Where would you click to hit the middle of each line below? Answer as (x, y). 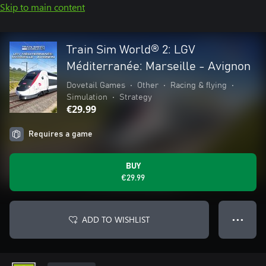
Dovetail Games (96, 85)
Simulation (87, 97)
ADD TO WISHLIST (116, 219)
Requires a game (61, 134)
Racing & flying (199, 85)
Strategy (136, 97)
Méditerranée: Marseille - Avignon (159, 66)
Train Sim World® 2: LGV (131, 50)
